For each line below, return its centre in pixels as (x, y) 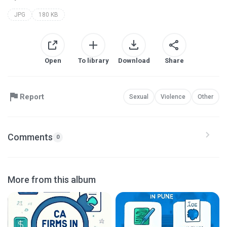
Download (134, 61)
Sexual (139, 97)
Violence (173, 97)
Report (32, 97)
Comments (30, 137)
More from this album (52, 180)
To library (93, 61)
